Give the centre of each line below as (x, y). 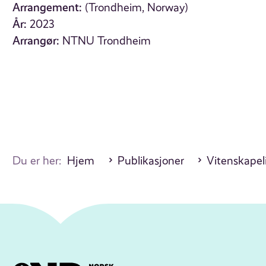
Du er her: (40, 161)
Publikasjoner (151, 161)
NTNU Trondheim (107, 41)
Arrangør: (36, 41)
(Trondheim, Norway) (137, 8)
